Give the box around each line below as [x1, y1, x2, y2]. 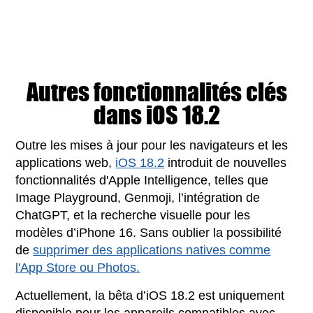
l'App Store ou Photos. [15, 260, 140, 275]
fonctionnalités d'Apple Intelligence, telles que [15, 173, 269, 187]
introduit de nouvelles [164, 155, 287, 170]
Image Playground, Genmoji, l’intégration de [15, 190, 261, 205]
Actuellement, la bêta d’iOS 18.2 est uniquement [15, 288, 285, 303]
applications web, [15, 155, 116, 170]
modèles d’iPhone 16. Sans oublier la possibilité [15, 225, 282, 240]
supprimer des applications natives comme [33, 242, 271, 257]
